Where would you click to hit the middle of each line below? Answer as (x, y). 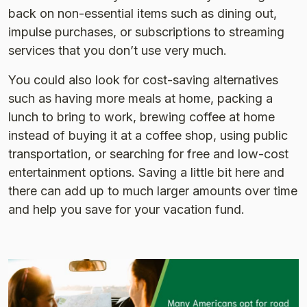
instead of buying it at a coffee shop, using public (148, 135)
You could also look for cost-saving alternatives (143, 79)
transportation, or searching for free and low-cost (148, 153)
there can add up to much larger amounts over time (153, 191)
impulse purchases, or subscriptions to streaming (146, 32)
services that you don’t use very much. (118, 50)
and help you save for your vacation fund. (126, 209)
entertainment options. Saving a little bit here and (146, 172)
